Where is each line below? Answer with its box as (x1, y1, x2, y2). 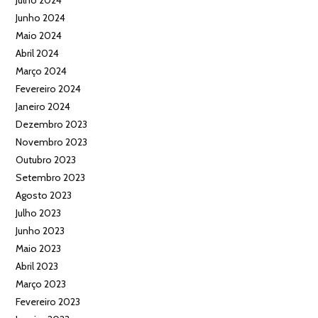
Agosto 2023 (16, 188, 72, 202)
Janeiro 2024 (16, 99, 71, 113)
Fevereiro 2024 (16, 82, 82, 95)
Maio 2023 (16, 241, 62, 255)
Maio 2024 (16, 28, 62, 42)
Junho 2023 (16, 224, 65, 237)
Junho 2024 (16, 11, 66, 24)
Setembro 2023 (16, 170, 86, 184)
